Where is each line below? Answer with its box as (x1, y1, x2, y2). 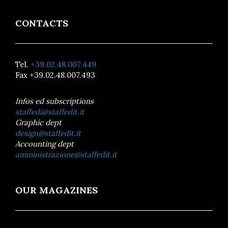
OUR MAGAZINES (15, 184, 98, 196)
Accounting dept (15, 138, 74, 149)
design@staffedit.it (15, 128, 81, 138)
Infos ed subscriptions (15, 96, 94, 106)
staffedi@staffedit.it (15, 106, 84, 117)
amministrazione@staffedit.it (15, 149, 117, 159)
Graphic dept (15, 117, 62, 127)
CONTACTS (15, 17, 68, 29)
